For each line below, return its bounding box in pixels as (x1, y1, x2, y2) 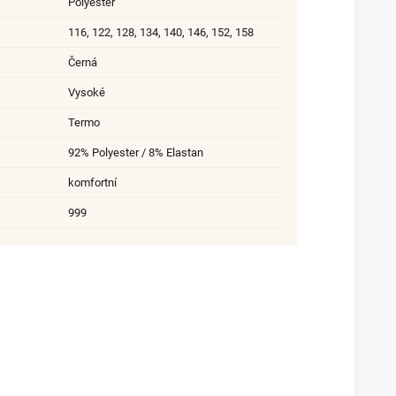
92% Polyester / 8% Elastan (68, 145, 203, 159)
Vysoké (68, 85, 105, 99)
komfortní (68, 175, 117, 189)
